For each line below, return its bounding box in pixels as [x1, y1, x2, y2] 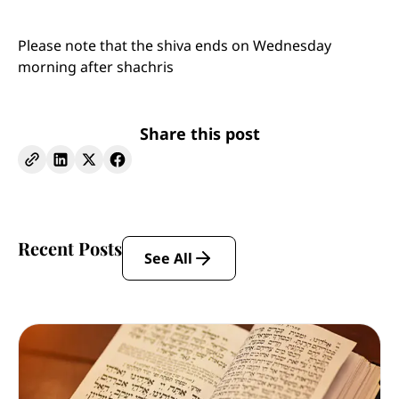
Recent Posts [18, 236, 122, 260]
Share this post [139, 123, 260, 144]
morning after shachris [18, 57, 174, 77]
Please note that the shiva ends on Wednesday [18, 36, 331, 55]
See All [144, 248, 192, 268]
